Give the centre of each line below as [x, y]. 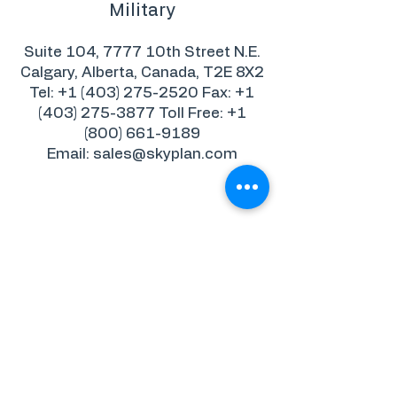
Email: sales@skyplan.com [142, 154]
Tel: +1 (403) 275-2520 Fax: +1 [142, 93]
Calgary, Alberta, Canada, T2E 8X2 [142, 72]
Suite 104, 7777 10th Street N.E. [142, 52]
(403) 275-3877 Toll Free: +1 [142, 113]
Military [142, 11]
